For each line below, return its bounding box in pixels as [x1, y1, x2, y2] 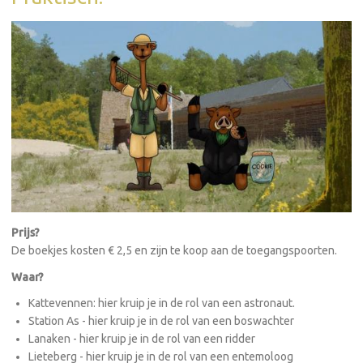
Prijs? [11, 226, 40, 240]
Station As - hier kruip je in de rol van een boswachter [28, 314, 294, 328]
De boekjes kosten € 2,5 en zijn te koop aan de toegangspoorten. [11, 244, 337, 258]
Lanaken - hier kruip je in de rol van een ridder [28, 332, 255, 346]
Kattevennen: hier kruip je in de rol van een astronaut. [28, 297, 295, 310]
